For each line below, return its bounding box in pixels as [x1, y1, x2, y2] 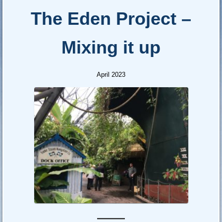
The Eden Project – [31, 8, 191, 29]
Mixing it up [61, 37, 161, 58]
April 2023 [97, 71, 125, 79]
